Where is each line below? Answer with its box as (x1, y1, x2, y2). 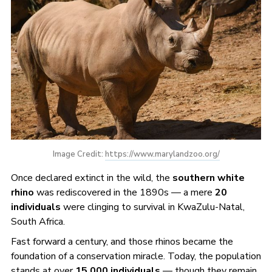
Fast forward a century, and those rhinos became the (10, 235, 233, 249)
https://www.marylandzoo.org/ (104, 149, 220, 160)
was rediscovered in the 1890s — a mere (33, 186, 215, 200)
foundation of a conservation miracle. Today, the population (10, 250, 261, 263)
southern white (172, 171, 245, 185)
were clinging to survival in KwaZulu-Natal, (60, 200, 245, 214)
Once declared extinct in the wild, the (10, 171, 172, 185)
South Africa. (10, 215, 65, 229)
